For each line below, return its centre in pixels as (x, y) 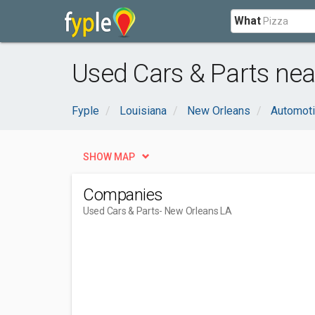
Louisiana (143, 111)
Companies (123, 195)
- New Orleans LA (195, 211)
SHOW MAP (109, 157)
